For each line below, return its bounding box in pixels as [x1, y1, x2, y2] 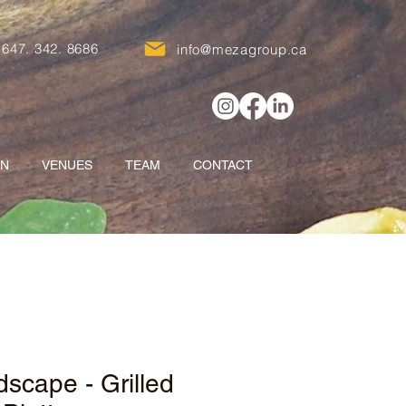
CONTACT [193, 158, 253, 172]
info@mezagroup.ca [177, 41, 307, 58]
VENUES [42, 158, 92, 172]
